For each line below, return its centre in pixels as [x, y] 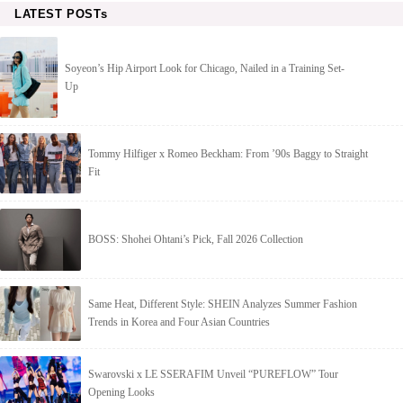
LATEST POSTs [61, 13]
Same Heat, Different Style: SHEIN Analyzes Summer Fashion [223, 304]
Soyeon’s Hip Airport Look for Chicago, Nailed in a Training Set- [205, 68]
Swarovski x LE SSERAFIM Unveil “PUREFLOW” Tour [213, 374]
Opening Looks [121, 392]
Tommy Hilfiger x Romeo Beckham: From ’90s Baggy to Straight [228, 154]
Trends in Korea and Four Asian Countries [179, 322]
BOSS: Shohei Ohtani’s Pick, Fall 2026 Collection [196, 240]
